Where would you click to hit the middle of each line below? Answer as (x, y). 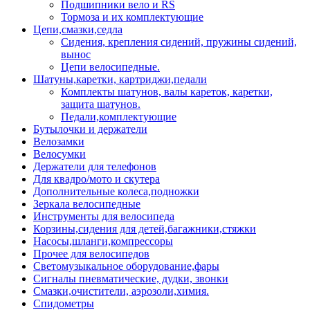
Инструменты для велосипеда (104, 216)
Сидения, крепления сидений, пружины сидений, (179, 42)
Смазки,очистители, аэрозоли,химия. (121, 291)
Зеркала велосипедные (87, 203)
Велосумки (60, 154)
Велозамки (59, 141)
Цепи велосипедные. (110, 66)
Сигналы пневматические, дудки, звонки (131, 278)
